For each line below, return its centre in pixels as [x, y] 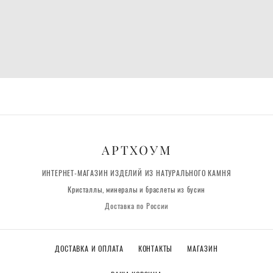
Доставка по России [136, 207]
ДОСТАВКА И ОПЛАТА [90, 250]
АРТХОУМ [136, 151]
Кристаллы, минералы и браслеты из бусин [136, 190]
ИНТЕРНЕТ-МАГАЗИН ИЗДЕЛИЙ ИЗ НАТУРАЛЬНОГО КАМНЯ [136, 174]
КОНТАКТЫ [156, 250]
